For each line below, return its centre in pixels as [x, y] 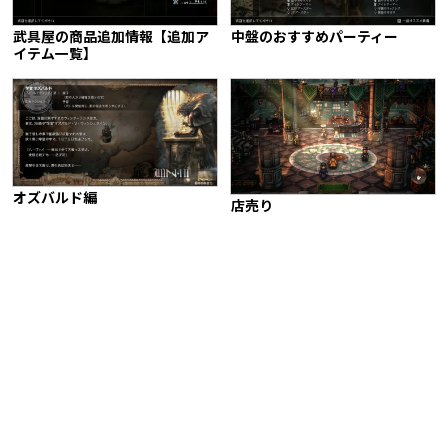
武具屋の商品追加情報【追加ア [111, 36]
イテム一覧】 [55, 53]
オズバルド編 [55, 197]
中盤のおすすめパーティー [314, 36]
